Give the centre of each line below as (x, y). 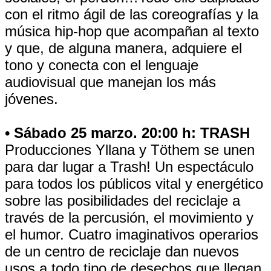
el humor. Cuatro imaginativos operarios (132, 234)
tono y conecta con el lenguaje (102, 65)
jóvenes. (31, 99)
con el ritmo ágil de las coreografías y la (132, 14)
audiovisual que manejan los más (110, 82)
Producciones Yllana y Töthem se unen (130, 150)
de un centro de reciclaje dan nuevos (122, 251)
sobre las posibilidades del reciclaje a (122, 201)
